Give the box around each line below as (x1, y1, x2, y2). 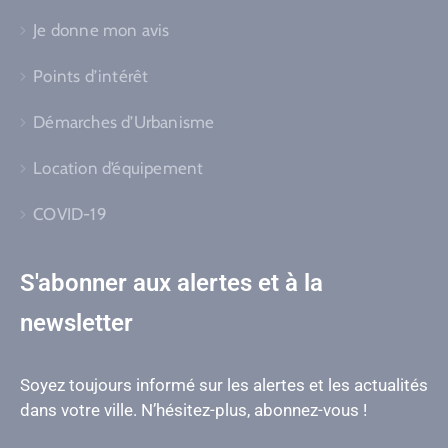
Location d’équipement (33, 157, 204, 178)
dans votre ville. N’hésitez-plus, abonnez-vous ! (20, 399, 367, 420)
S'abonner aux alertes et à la (20, 268, 323, 297)
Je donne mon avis (33, 19, 170, 40)
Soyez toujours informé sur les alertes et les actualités (20, 374, 428, 395)
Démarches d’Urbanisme (33, 111, 215, 132)
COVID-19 (33, 203, 107, 224)
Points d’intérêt (33, 65, 149, 86)
